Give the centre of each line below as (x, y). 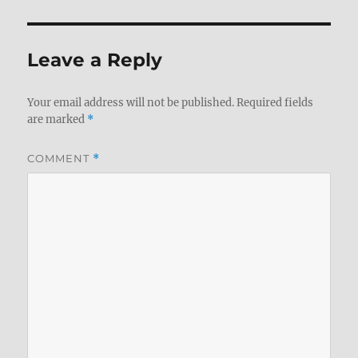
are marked (58, 119)
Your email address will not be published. (131, 103)
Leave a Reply (95, 60)
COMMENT (60, 158)
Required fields (275, 103)
